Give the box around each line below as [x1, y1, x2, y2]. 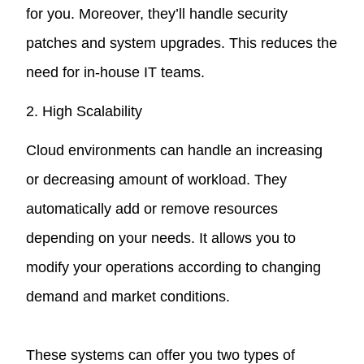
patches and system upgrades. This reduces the [26, 34, 338, 51]
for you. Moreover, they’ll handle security [26, 5, 288, 22]
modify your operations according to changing [26, 258, 322, 275]
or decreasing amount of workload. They [26, 171, 288, 188]
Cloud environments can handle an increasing [26, 141, 323, 158]
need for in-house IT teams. [26, 63, 206, 80]
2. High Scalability [26, 102, 143, 119]
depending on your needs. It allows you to [26, 229, 297, 246]
